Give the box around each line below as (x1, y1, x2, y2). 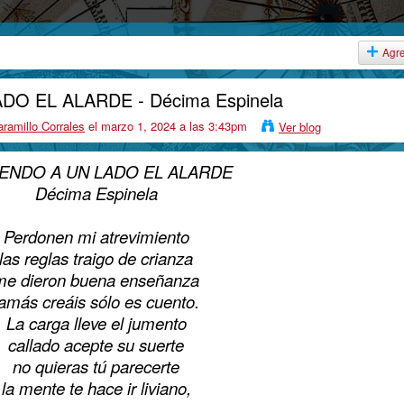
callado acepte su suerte (8, 332, 184, 356)
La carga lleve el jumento (5, 310, 187, 335)
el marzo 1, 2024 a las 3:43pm (85, 116, 247, 134)
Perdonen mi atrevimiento (3, 224, 189, 248)
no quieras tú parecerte (13, 353, 179, 378)
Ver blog (279, 117, 321, 135)
